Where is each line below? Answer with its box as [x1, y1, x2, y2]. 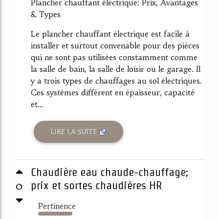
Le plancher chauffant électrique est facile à [31, 28, 190, 39]
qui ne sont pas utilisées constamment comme [31, 52, 197, 62]
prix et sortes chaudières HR [31, 179, 162, 192]
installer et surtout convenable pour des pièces [31, 40, 199, 50]
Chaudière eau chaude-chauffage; [31, 166, 188, 179]
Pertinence [38, 201, 76, 211]
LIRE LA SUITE [50, 127, 99, 136]
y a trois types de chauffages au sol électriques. [31, 75, 202, 86]
